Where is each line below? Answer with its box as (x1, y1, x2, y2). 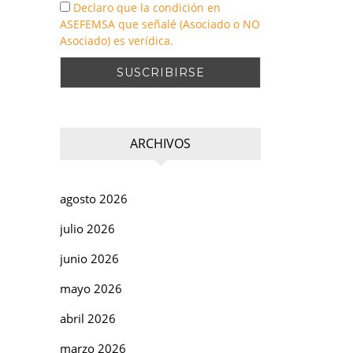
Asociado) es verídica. (60, 32, 173, 48)
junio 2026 (60, 250, 119, 266)
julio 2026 (60, 220, 115, 236)
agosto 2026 (60, 190, 128, 206)
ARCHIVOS (130, 134, 191, 152)
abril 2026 (60, 310, 116, 326)
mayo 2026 (60, 280, 122, 296)
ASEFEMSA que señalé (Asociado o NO (60, 16, 260, 32)
